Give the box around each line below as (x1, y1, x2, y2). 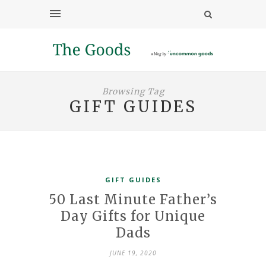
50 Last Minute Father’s (49, 191, 217, 208)
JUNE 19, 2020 (109, 248, 157, 257)
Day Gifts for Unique (61, 207, 205, 224)
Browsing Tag (102, 85, 164, 97)
